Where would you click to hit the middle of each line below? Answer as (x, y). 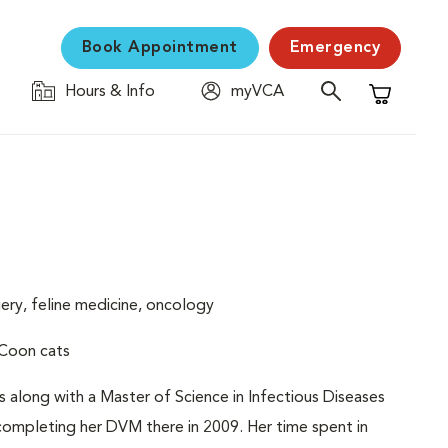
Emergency (334, 48)
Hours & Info (110, 92)
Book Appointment (159, 48)
